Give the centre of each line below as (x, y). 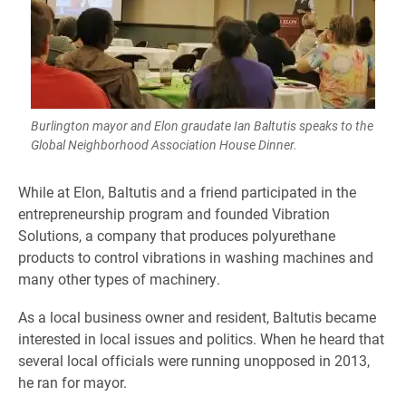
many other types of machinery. (119, 279)
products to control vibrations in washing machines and (196, 257)
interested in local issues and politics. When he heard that (201, 338)
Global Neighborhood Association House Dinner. (164, 145)
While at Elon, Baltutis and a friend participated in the (187, 192)
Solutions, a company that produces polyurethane (177, 235)
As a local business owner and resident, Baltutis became (197, 317)
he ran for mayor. (72, 382)
